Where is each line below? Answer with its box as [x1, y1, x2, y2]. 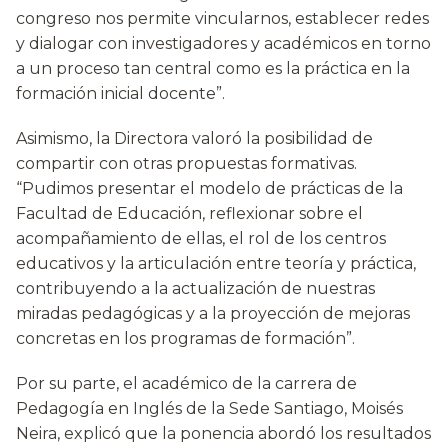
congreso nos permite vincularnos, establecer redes [16, 9, 429, 29]
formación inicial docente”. [16, 84, 225, 104]
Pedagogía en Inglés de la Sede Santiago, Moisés [16, 399, 403, 419]
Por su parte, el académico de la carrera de [16, 374, 357, 394]
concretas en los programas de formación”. [16, 329, 355, 349]
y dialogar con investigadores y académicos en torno [16, 34, 431, 54]
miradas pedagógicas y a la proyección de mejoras [16, 304, 410, 324]
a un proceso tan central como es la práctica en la [16, 59, 410, 79]
